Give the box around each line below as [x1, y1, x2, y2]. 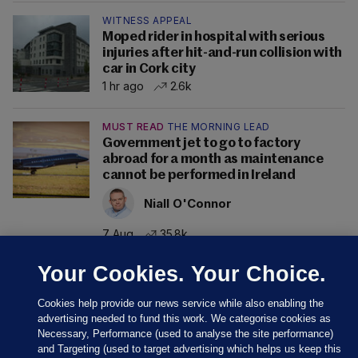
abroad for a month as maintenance [102, 153, 324, 167]
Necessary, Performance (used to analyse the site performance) [38, 328, 334, 340]
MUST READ [102, 121, 165, 133]
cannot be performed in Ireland [102, 169, 296, 183]
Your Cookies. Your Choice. [38, 261, 327, 286]
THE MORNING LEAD [166, 121, 270, 133]
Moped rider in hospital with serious [102, 30, 325, 45]
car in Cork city [102, 62, 196, 77]
